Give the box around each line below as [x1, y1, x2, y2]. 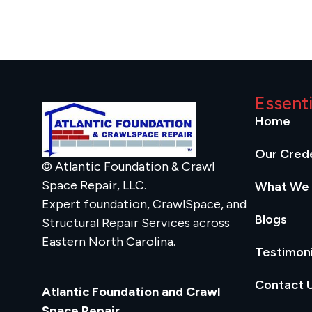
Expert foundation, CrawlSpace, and [42, 196, 247, 212]
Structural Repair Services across [42, 214, 230, 231]
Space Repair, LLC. [42, 177, 146, 193]
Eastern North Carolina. [42, 233, 175, 249]
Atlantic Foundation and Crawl [42, 284, 220, 300]
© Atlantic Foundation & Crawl [42, 158, 214, 174]
